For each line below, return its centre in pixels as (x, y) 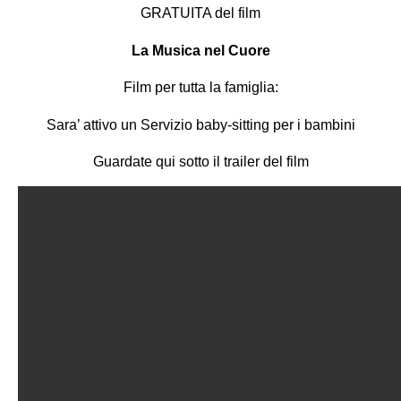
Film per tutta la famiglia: (200, 88)
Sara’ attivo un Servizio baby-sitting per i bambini (200, 124)
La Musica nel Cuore (200, 50)
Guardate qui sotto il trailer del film (200, 161)
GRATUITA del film (200, 13)
